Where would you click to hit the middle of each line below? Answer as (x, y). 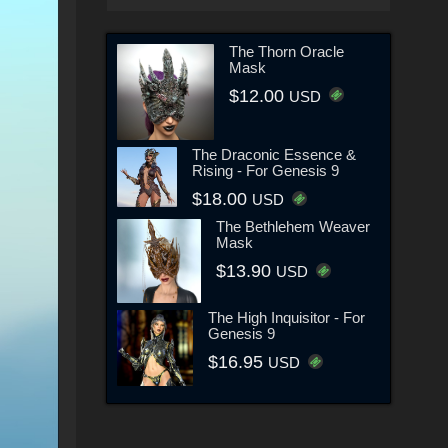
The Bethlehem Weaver (293, 227)
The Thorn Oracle (286, 51)
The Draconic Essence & (273, 155)
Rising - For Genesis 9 (265, 171)
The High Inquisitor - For (286, 318)
